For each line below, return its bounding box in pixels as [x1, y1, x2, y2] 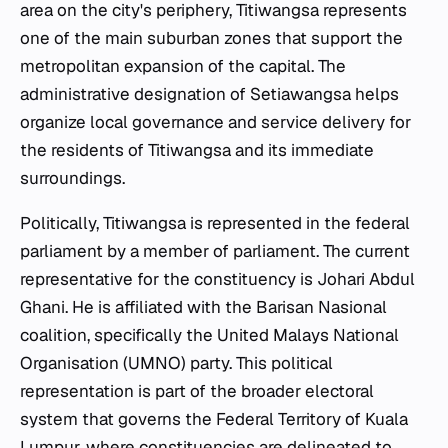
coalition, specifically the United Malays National [20, 323, 399, 346]
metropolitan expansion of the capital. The [20, 54, 346, 77]
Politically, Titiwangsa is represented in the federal [20, 211, 410, 234]
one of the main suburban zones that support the [20, 26, 403, 49]
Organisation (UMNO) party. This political [20, 351, 333, 374]
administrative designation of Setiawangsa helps [20, 82, 399, 105]
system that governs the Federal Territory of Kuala [20, 407, 408, 430]
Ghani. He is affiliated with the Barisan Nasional [20, 295, 387, 318]
